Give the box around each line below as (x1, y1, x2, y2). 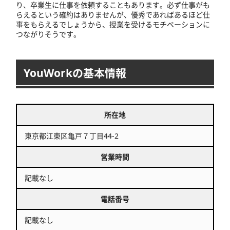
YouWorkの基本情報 (24, 66, 126, 81)
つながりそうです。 (16, 29, 81, 40)
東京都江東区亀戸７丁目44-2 (25, 131, 119, 141)
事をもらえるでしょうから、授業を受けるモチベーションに (16, 20, 210, 30)
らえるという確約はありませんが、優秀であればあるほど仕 (16, 10, 210, 20)
